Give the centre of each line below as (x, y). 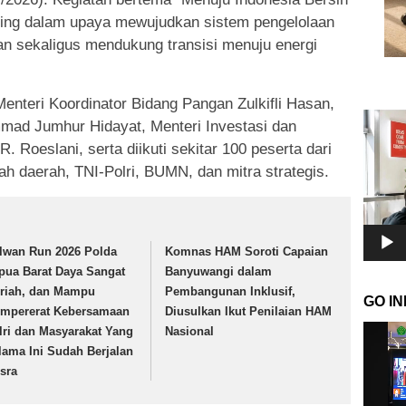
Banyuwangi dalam (219, 271)
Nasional (190, 331)
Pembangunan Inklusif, (231, 291)
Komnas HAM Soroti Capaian (247, 251)
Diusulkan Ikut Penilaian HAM (249, 311)
